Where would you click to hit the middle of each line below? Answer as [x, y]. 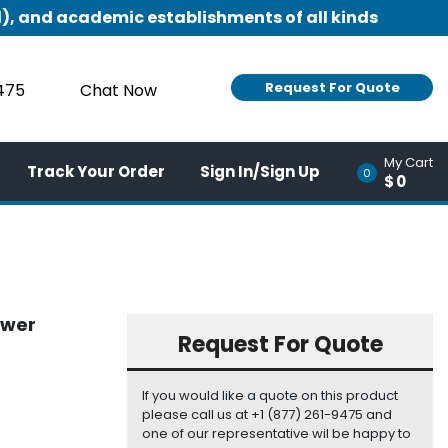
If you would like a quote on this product [270, 396]
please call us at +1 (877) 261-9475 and [267, 415]
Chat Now [118, 91]
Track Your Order [96, 171]
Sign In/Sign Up [260, 171]
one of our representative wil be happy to [276, 434]
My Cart [408, 162]
